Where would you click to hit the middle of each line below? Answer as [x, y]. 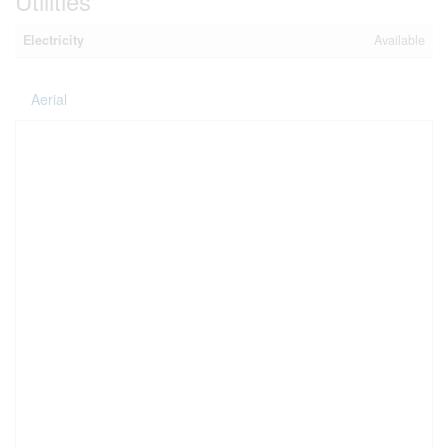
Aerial [49, 99]
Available [399, 40]
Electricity [53, 40]
